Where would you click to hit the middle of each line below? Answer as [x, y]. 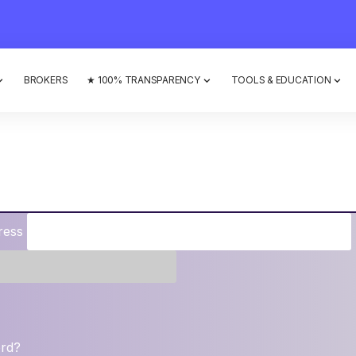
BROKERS [46, 80]
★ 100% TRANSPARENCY [143, 80]
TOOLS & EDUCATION [281, 80]
